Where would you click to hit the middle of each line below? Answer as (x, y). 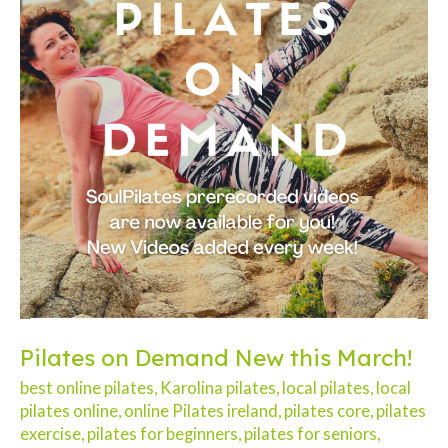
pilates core (327, 411)
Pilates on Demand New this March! (216, 357)
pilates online (69, 411)
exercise (50, 434)
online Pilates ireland (201, 411)
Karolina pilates (218, 388)
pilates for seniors (310, 434)
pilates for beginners (162, 434)
